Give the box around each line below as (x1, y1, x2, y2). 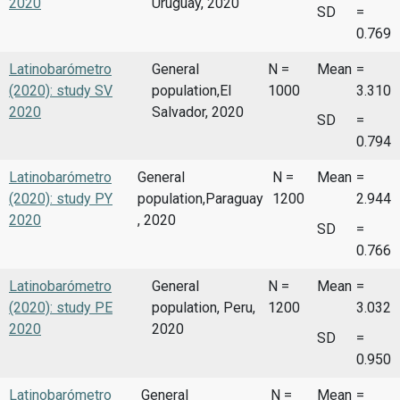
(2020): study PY (9, 190, 112, 208)
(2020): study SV (9, 81, 112, 99)
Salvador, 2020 (152, 103, 244, 121)
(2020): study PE (9, 298, 112, 316)
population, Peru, (152, 298, 255, 316)
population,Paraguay (137, 190, 263, 208)
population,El (152, 81, 231, 99)
